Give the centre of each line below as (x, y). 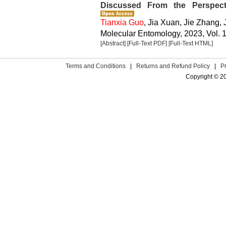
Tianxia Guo (122, 22)
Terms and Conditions (96, 66)
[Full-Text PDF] (147, 43)
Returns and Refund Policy (173, 66)
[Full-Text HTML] (191, 43)
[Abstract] (113, 43)
